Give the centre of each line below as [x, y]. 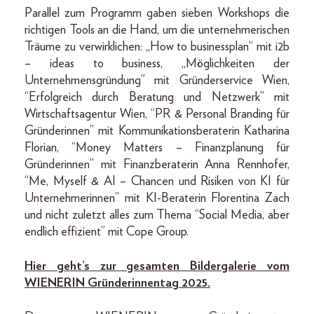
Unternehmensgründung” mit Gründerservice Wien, [157, 81]
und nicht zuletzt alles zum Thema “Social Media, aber [157, 216]
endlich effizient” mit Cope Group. [107, 232]
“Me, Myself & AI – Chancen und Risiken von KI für [157, 182]
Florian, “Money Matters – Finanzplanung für [157, 148]
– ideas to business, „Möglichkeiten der [157, 64]
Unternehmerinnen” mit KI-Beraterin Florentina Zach [157, 199]
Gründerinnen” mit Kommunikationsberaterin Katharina [157, 131]
